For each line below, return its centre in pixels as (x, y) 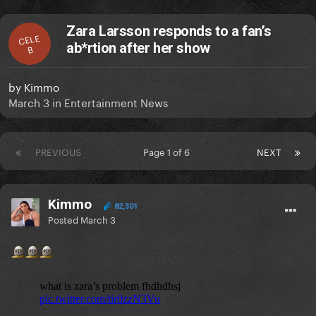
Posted (64, 219)
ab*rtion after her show (138, 48)
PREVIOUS (58, 151)
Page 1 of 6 (169, 151)
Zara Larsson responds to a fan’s (169, 31)
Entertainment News (116, 102)
